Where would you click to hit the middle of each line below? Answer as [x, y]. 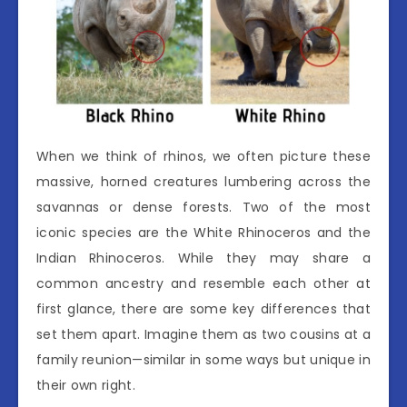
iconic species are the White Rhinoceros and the [203, 233]
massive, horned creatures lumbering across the [203, 182]
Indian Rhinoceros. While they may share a [203, 258]
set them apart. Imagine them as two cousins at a [203, 335]
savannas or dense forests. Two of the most [203, 208]
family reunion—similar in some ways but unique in [203, 360]
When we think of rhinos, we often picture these [203, 157]
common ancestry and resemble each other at [203, 284]
